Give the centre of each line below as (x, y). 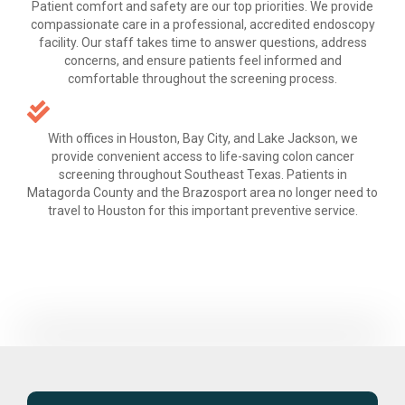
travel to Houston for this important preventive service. (202, 211)
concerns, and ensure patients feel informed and (202, 60)
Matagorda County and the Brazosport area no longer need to (202, 193)
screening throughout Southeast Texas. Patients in (202, 175)
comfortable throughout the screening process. (202, 78)
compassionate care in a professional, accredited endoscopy (202, 24)
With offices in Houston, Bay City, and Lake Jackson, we (202, 139)
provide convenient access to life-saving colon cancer (202, 157)
